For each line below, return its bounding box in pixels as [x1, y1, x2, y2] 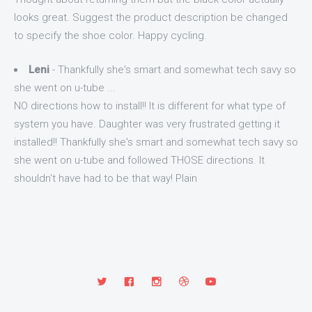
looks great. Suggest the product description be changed [14, 11, 288, 24]
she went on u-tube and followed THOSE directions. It [14, 153, 265, 166]
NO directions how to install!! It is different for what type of [14, 99, 286, 112]
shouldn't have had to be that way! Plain [14, 171, 197, 185]
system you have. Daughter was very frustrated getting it [14, 117, 280, 130]
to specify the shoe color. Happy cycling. [14, 29, 207, 42]
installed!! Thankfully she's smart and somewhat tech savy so [14, 135, 298, 148]
